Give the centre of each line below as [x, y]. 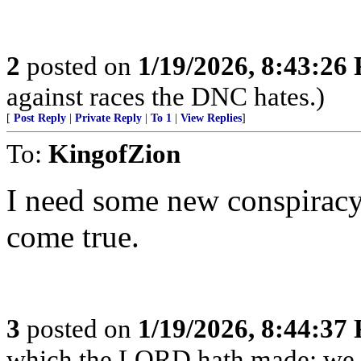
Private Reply [108, 118]
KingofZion [114, 154]
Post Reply [40, 118]
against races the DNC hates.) [166, 96]
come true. [73, 237]
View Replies [211, 118]
